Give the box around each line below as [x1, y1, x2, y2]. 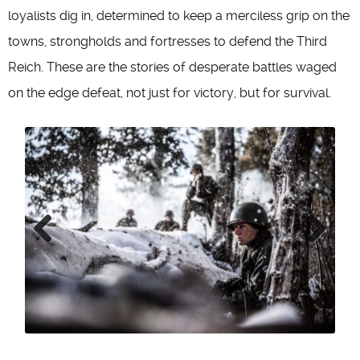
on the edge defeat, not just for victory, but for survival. [8, 85, 331, 100]
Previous [33, 255, 85, 271]
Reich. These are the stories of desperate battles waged [8, 59, 337, 75]
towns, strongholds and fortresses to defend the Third [8, 34, 327, 49]
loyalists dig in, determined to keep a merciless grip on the [8, 8, 350, 23]
